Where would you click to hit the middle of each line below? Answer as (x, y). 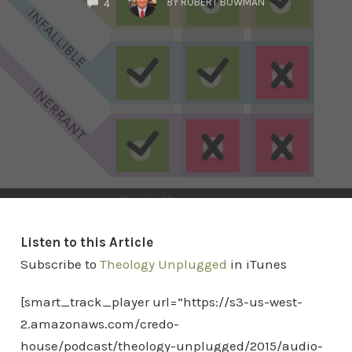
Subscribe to (60, 264)
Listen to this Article (86, 242)
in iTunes (257, 264)
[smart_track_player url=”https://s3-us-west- (161, 302)
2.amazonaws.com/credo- (99, 324)
